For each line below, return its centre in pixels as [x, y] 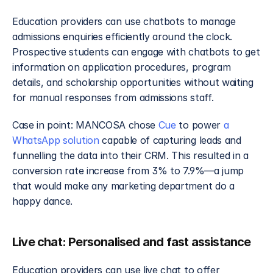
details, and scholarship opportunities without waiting [133, 83]
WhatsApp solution [56, 140]
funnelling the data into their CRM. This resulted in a [130, 156]
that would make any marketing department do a [123, 186]
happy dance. [43, 201]
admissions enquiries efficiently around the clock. [122, 37]
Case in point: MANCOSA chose [85, 125]
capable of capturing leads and [170, 140]
